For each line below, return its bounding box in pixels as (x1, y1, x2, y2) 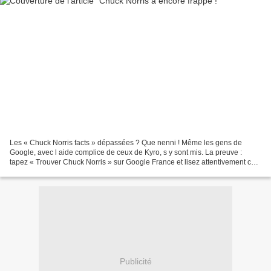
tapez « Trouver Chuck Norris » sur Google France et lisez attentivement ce (10, 157, 255, 166)
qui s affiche (10, 167, 49, 176)
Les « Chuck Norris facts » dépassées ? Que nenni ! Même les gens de (10, 138, 242, 147)
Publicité (119, 256, 152, 267)
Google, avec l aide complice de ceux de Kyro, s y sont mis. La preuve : (10, 148, 242, 157)
